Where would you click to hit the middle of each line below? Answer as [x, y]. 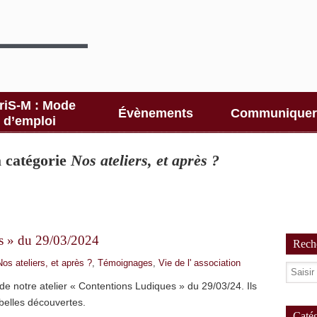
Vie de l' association [200, 263]
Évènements [156, 113]
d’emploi [30, 121]
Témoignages [125, 263]
